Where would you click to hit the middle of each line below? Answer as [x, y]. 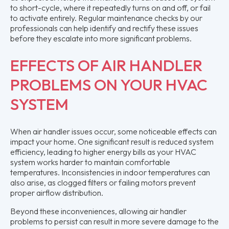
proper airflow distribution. [57, 192]
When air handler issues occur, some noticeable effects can [113, 131]
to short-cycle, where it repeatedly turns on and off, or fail [110, 7]
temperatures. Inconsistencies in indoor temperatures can [110, 172]
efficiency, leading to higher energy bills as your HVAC [103, 152]
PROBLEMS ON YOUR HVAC [109, 84]
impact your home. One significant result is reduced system [112, 141]
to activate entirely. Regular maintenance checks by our [106, 18]
